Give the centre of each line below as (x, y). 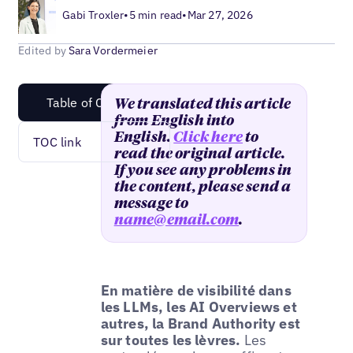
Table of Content (94, 102)
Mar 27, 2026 (220, 15)
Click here (208, 137)
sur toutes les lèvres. (171, 340)
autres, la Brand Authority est (201, 323)
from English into (174, 121)
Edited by (44, 50)
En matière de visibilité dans (196, 290)
